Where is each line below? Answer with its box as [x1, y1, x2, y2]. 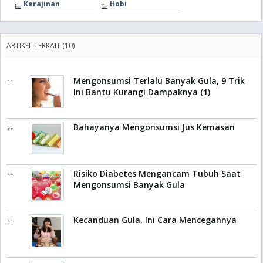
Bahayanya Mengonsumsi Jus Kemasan [73, 122, 235, 133]
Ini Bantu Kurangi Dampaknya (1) [73, 86, 210, 98]
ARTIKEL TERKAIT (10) [6, 41, 75, 51]
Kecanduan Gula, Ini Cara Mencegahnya [73, 214, 237, 226]
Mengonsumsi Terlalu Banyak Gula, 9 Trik [73, 75, 245, 87]
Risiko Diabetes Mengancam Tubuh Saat [73, 168, 241, 180]
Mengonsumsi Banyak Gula [73, 179, 185, 191]
